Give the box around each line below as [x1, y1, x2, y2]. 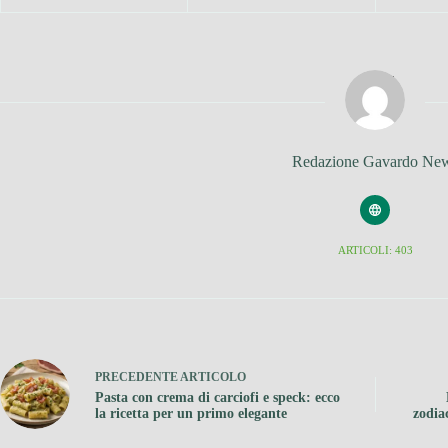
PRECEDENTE [95, 369, 180, 384]
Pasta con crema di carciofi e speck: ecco [95, 389, 340, 405]
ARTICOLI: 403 [337, 244, 413, 257]
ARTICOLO [180, 369, 246, 384]
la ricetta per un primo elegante [95, 405, 287, 421]
